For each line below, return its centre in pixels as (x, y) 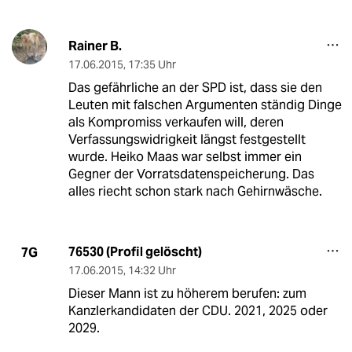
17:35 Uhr (152, 65)
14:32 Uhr (152, 271)
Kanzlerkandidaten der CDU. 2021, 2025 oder (198, 311)
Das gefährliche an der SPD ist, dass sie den (195, 88)
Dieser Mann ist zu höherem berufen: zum (187, 294)
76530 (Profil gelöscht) (135, 252)
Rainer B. (95, 46)
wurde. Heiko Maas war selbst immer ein (185, 157)
